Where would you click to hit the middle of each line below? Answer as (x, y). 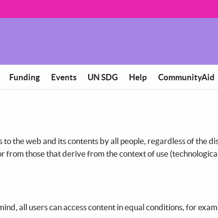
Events (64, 77)
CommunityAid (186, 77)
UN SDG (103, 77)
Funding (25, 77)
